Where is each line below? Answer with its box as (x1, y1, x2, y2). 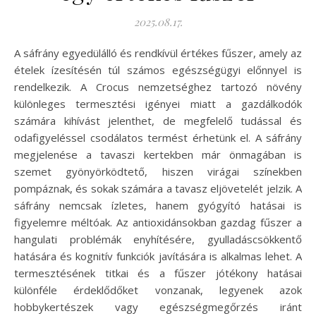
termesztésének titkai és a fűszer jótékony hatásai (14, 265, 302, 280)
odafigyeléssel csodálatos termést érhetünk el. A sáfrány (14, 130, 302, 145)
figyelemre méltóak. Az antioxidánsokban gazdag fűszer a (14, 214, 302, 229)
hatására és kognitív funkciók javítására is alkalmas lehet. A (14, 248, 302, 263)
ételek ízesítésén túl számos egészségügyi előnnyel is (14, 62, 302, 77)
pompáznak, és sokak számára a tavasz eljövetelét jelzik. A (14, 181, 302, 195)
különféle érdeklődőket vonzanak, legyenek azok (14, 282, 302, 297)
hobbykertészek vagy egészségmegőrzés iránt (14, 299, 302, 314)
